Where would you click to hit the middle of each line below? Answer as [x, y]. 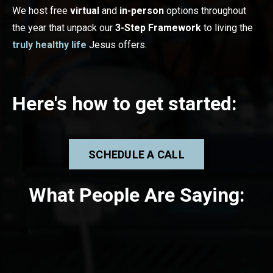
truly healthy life [49, 45]
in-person [142, 11]
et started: [192, 104]
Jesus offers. [117, 45]
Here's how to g [79, 104]
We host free [41, 11]
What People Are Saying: [136, 195]
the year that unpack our [64, 28]
